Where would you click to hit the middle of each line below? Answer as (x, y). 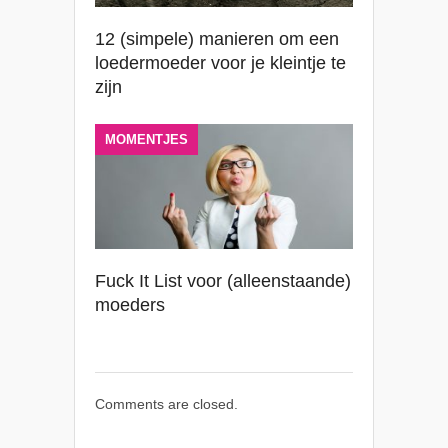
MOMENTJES (146, 139)
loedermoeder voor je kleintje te (220, 62)
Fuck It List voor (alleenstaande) (223, 280)
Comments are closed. (166, 403)
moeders (130, 304)
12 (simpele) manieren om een (217, 38)
